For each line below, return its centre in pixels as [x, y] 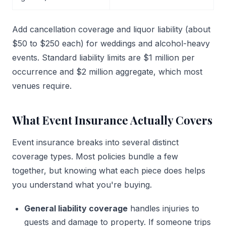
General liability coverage [76, 209]
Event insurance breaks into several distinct [95, 143]
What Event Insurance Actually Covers [112, 120]
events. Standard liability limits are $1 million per [103, 58]
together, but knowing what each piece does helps [109, 171]
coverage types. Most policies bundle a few [95, 157]
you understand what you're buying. [82, 185]
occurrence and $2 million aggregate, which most [107, 72]
